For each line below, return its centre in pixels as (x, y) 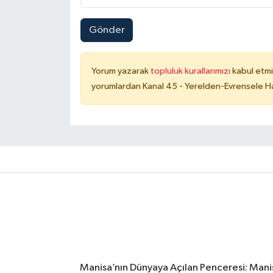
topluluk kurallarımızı (191, 71)
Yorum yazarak (121, 71)
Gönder (107, 30)
